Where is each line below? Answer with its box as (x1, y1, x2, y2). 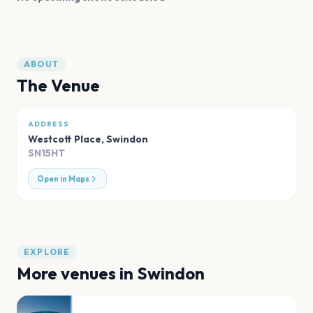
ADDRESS (28, 119, 69, 129)
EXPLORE (24, 247, 71, 258)
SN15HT (28, 147, 65, 160)
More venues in (17, 263, 137, 284)
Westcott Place (28, 133, 101, 146)
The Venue (17, 75, 100, 96)
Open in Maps (37, 174, 89, 184)
